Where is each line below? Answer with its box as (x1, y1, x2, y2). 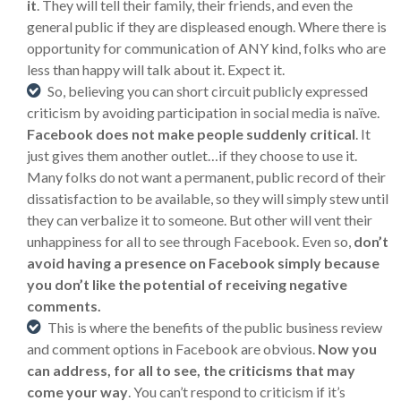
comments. (27, 297, 101, 314)
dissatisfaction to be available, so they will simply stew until (27, 190, 388, 207)
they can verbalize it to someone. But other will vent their (27, 211, 372, 228)
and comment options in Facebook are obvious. (27, 340, 318, 357)
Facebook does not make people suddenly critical (27, 125, 355, 142)
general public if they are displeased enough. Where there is (27, 18, 387, 35)
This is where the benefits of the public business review (47, 319, 382, 336)
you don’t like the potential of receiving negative (27, 276, 347, 293)
